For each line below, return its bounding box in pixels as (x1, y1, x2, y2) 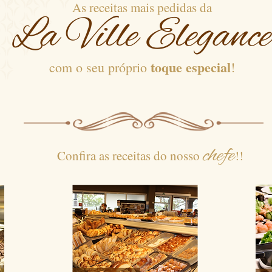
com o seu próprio (49, 58, 151, 76)
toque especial (150, 57, 231, 77)
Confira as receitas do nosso (28, 147, 203, 164)
